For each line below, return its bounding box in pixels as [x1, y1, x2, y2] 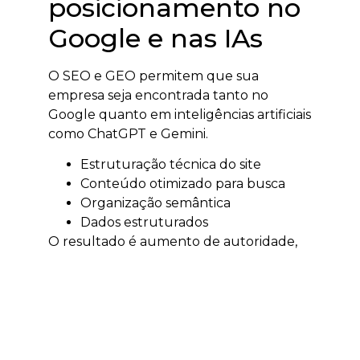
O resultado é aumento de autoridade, [48, 234, 297, 250]
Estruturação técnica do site [80, 157, 261, 173]
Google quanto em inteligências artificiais [48, 106, 311, 122]
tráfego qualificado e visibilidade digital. [48, 253, 298, 269]
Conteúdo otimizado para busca [80, 176, 285, 192]
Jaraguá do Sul [48, 312, 243, 344]
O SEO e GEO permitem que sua [48, 67, 259, 84]
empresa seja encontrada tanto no [48, 87, 268, 103]
